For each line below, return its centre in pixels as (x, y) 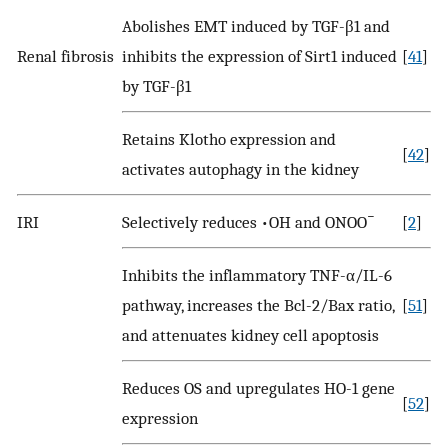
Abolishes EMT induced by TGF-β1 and (256, 25)
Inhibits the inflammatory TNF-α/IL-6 (257, 274)
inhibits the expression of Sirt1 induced (259, 55)
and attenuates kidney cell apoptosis (250, 334)
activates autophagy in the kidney (240, 168)
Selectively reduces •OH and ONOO (244, 221)
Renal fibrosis (65, 55)
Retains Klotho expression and (229, 138)
